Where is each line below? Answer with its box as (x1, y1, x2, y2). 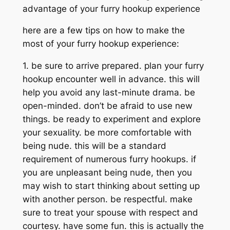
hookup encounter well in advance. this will (22, 74, 200, 85)
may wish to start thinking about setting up (22, 181, 200, 191)
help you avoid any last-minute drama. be (22, 87, 195, 98)
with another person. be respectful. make (22, 194, 193, 205)
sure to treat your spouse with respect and (22, 207, 198, 218)
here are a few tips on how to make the (22, 25, 185, 36)
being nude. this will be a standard (22, 141, 166, 151)
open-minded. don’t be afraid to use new (22, 101, 193, 111)
